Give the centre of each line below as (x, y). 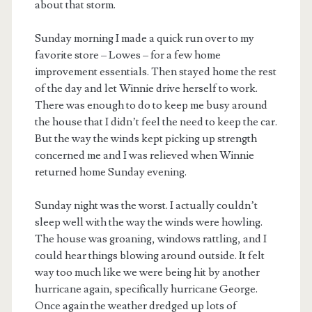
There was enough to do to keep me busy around (151, 105)
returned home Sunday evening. (110, 172)
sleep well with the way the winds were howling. (148, 222)
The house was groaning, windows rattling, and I (150, 239)
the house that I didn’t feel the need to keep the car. (156, 122)
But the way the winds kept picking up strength (146, 138)
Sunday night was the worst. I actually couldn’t (146, 205)
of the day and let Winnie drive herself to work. (146, 88)
